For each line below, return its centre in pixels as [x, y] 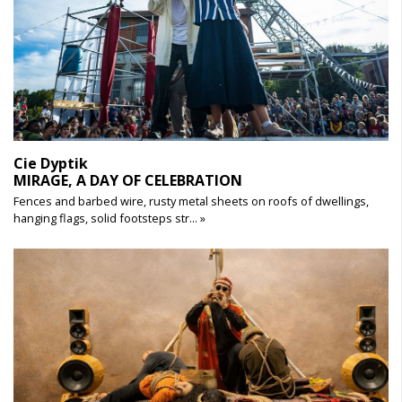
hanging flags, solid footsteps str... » [109, 218]
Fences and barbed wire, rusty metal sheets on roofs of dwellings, [191, 201]
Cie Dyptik [51, 163]
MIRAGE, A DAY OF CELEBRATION [128, 180]
